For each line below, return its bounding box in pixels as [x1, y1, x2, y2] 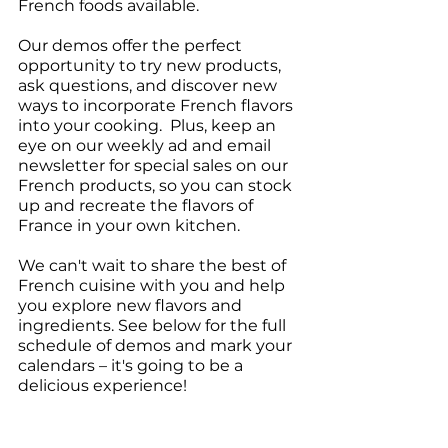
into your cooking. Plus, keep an [18, 116, 280, 135]
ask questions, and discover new [18, 76, 281, 95]
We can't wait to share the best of [18, 256, 290, 275]
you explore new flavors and [18, 296, 246, 315]
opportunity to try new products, [18, 56, 285, 75]
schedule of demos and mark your [18, 336, 296, 355]
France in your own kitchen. [18, 216, 240, 235]
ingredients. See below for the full [18, 316, 290, 335]
